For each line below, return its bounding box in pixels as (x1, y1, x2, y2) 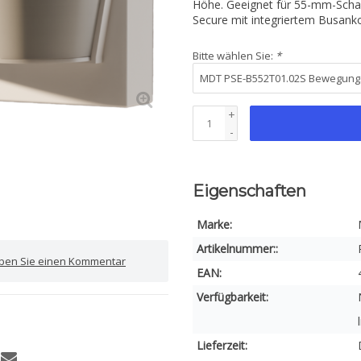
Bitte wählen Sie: (193, 48, 276, 63)
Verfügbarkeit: (197, 289, 268, 305)
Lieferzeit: (197, 338, 247, 353)
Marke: (197, 217, 232, 232)
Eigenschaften (193, 181, 306, 201)
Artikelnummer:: (197, 241, 278, 256)
